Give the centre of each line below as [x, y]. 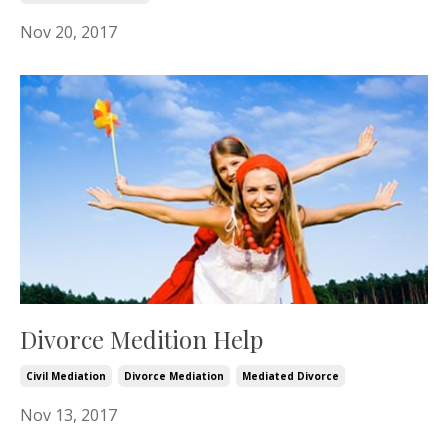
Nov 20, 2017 [68, 31]
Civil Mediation [66, 376]
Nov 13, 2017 [68, 415]
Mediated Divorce [290, 376]
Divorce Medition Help [141, 339]
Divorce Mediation [174, 376]
